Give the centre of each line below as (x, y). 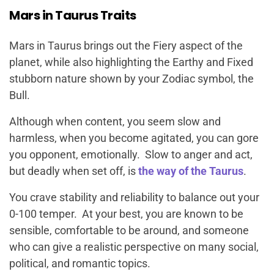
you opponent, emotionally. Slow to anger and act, (131, 154)
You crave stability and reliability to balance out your (134, 197)
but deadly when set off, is (74, 171)
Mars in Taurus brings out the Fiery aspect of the (126, 46)
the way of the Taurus (191, 171)
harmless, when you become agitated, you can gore (134, 138)
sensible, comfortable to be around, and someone (129, 230)
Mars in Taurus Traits (73, 15)
